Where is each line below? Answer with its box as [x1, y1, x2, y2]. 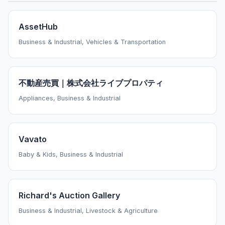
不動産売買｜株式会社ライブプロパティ [19, 78, 163, 88]
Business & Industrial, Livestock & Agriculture [19, 207, 158, 215]
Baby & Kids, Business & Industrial [19, 151, 123, 159]
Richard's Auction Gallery [19, 190, 120, 201]
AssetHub [19, 22, 58, 32]
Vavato [19, 134, 47, 145]
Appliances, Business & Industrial [19, 94, 121, 102]
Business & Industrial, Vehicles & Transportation [19, 38, 166, 46]
